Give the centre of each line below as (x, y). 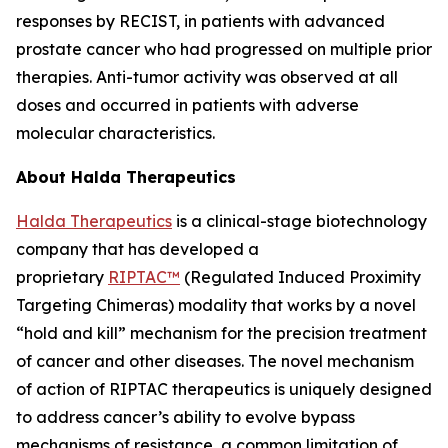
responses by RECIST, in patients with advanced (200, 21)
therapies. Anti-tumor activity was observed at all (207, 77)
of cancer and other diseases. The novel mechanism (215, 361)
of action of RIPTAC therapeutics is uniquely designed (224, 389)
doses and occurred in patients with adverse (187, 105)
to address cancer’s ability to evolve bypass (185, 417)
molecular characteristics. (115, 133)
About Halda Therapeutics (126, 177)
